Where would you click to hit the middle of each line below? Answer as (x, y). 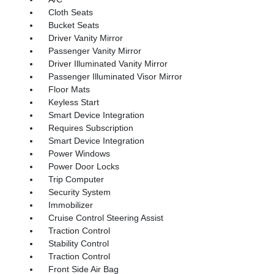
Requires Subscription (91, 128)
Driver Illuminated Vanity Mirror (108, 63)
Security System (79, 192)
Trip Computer (76, 179)
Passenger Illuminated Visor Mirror (115, 76)
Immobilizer (70, 205)
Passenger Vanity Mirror (94, 50)
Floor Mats (69, 89)
